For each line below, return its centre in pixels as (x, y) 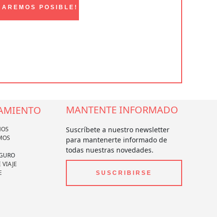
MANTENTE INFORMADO (122, 109)
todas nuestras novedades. (110, 150)
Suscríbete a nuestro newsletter (118, 129)
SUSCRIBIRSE (124, 173)
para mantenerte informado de (116, 139)
